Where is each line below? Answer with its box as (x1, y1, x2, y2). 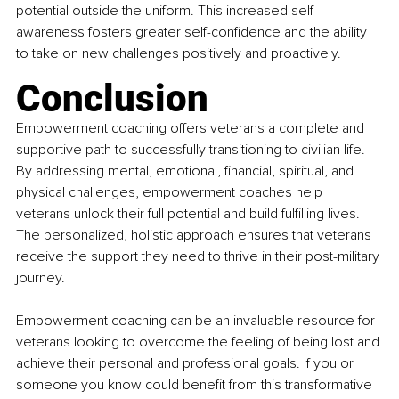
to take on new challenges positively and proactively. (16, 45, 341, 63)
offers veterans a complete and (167, 119, 368, 138)
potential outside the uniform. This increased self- (16, 2, 318, 20)
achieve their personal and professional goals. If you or (16, 354, 357, 373)
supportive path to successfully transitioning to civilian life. (16, 141, 369, 159)
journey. (16, 269, 65, 288)
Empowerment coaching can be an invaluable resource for (16, 312, 379, 330)
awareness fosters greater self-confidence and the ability (16, 23, 370, 42)
